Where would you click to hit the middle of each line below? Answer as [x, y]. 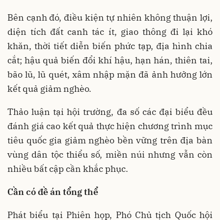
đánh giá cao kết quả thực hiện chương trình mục [110, 126]
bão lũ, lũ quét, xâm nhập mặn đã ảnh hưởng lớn [110, 74]
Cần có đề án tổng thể [53, 192]
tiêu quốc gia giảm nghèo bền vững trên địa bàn [110, 140]
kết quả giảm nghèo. [49, 89]
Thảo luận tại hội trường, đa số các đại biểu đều [110, 112]
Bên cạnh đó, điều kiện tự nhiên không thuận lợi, [110, 17]
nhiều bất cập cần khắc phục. [68, 169]
